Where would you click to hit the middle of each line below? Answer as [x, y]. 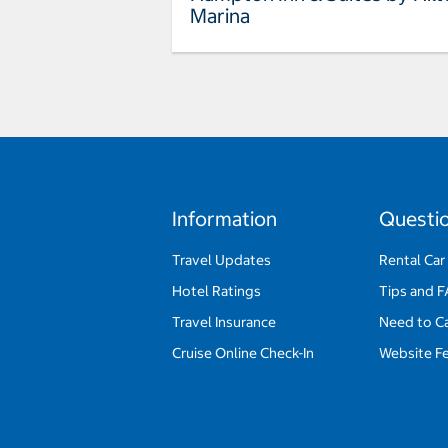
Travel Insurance [224, 322]
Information [224, 219]
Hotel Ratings [216, 291]
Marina [220, 16]
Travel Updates [221, 260]
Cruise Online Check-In [243, 353]
